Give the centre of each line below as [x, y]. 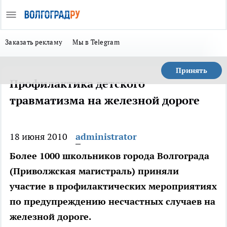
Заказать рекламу [34, 42]
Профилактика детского [77, 84]
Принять [192, 70]
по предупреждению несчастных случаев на [112, 201]
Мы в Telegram [96, 42]
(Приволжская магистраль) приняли [94, 171]
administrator [106, 137]
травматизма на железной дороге [105, 100]
